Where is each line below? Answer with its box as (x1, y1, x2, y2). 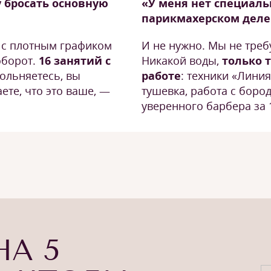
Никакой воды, (142, 53, 222, 68)
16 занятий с (39, 53, 111, 68)
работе (142, 68, 181, 83)
